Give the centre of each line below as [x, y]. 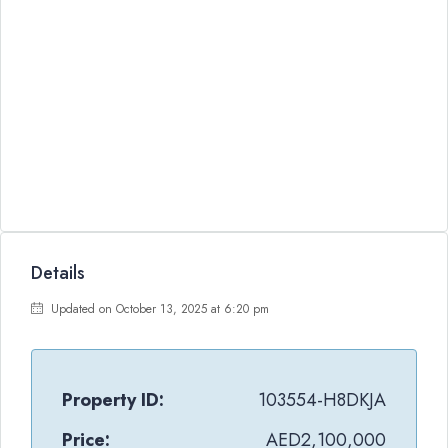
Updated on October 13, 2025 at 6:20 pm [158, 309]
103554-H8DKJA [322, 400]
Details [58, 273]
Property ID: [113, 400]
